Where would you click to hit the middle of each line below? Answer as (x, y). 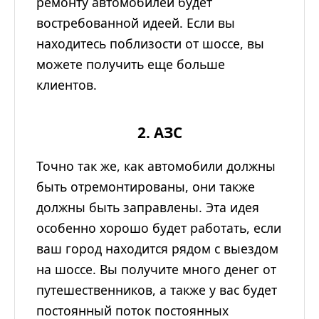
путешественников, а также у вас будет (157, 290)
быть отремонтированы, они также (146, 187)
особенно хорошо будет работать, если (159, 228)
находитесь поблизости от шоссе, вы (150, 44)
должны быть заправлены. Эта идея (148, 208)
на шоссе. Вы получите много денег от (156, 270)
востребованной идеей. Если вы (136, 23)
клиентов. (67, 85)
